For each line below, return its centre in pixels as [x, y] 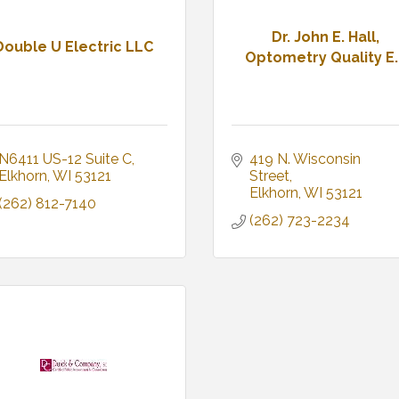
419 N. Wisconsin [305, 159]
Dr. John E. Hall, [325, 37]
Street [269, 176]
